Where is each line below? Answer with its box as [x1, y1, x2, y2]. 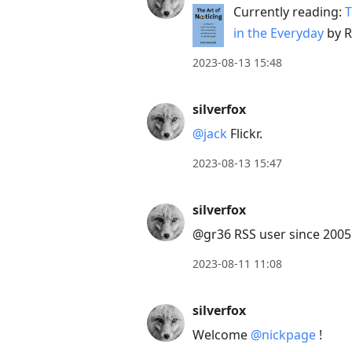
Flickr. [227, 125, 262, 143]
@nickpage [251, 326, 316, 344]
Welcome [192, 326, 251, 344]
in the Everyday [233, 24, 324, 42]
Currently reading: [233, 3, 345, 21]
